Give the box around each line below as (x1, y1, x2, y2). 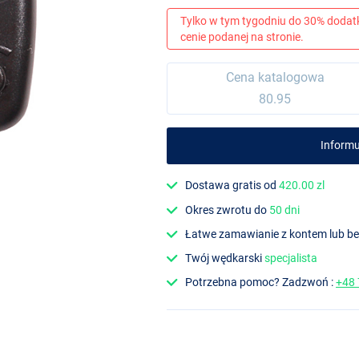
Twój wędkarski (185, 252, 265, 265)
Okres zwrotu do (185, 203, 270, 216)
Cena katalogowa (225, 70, 325, 86)
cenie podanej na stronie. (180, 30, 304, 43)
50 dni (269, 203, 301, 216)
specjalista (264, 252, 318, 265)
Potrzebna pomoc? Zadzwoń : (185, 276, 337, 289)
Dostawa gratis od (185, 179, 280, 192)
